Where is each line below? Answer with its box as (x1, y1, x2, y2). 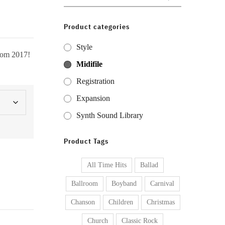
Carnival (150, 180, 174, 187)
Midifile (76, 60, 102, 68)
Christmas (146, 198, 175, 206)
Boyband (111, 180, 137, 187)
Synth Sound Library (76, 111, 143, 120)
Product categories (64, 22, 130, 31)
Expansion (76, 94, 110, 102)
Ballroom (71, 180, 98, 187)
